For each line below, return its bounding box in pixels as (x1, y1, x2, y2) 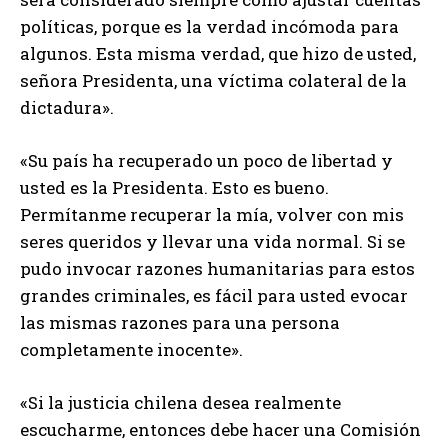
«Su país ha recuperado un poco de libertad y (20, 148, 393, 172)
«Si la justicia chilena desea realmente (20, 390, 341, 414)
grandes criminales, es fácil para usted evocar (20, 283, 408, 307)
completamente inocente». (20, 337, 243, 361)
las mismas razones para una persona (20, 310, 340, 334)
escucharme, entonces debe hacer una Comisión (20, 417, 421, 441)
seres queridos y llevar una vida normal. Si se (20, 229, 405, 253)
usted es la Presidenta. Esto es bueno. (20, 175, 329, 199)
